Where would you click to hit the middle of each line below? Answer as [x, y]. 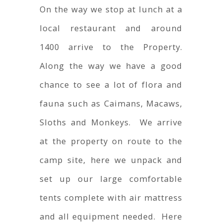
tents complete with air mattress [111, 198]
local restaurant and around [111, 28]
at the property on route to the [111, 141]
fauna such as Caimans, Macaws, [111, 104]
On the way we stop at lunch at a [111, 9]
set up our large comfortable [111, 179]
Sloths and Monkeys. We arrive [111, 122]
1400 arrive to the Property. [111, 47]
